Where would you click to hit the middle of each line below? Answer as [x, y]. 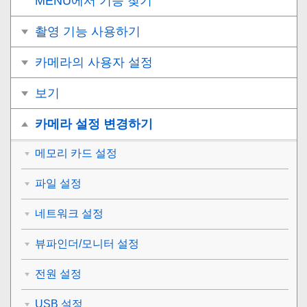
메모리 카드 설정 [76, 153]
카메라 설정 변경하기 [94, 124]
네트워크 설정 [69, 214]
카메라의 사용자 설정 [94, 63]
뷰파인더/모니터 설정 [87, 244]
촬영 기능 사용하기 [88, 32]
